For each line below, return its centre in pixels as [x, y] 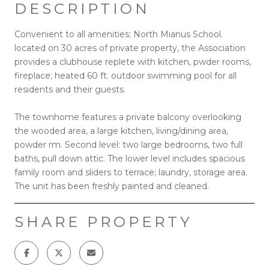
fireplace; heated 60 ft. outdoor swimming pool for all [125, 75]
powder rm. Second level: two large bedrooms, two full [128, 144]
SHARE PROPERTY [103, 222]
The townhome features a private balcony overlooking [128, 117]
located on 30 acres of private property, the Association [130, 48]
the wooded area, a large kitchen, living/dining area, [121, 131]
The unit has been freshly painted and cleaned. [112, 186]
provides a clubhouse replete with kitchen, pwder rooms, [133, 62]
